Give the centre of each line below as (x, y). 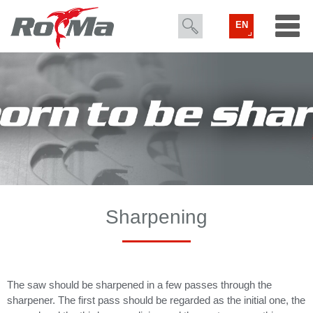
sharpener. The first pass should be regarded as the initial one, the (156, 300)
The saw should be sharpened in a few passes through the (139, 285)
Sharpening (156, 217)
